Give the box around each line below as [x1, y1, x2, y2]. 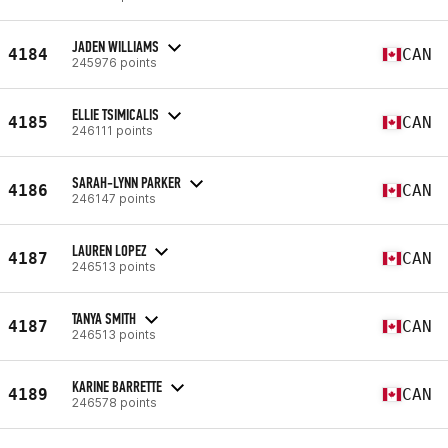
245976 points [72, 54, 157, 70]
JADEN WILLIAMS [72, 36, 159, 56]
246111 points [72, 122, 153, 138]
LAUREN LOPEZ [72, 240, 146, 260]
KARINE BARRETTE [72, 376, 162, 396]
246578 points [72, 394, 157, 410]
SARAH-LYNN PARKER [72, 172, 181, 192]
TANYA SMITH [72, 308, 136, 328]
